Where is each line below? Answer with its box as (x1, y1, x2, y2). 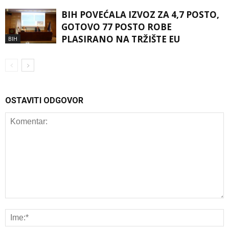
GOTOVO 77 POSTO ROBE (61, 20, 172, 33)
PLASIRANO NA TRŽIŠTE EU (61, 33, 180, 45)
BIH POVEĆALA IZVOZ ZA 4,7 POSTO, (61, 8, 219, 20)
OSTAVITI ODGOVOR (5, 95, 83, 105)
